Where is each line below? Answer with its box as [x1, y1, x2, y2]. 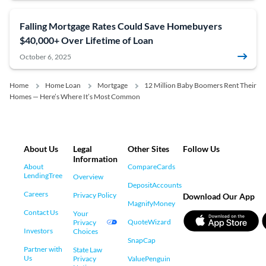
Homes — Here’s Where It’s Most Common [9, 91, 140, 101]
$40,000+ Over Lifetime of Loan [20, 34, 153, 46]
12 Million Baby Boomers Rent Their [144, 80, 256, 90]
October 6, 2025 [20, 52, 71, 61]
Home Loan [45, 80, 81, 90]
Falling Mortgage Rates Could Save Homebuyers [20, 20, 222, 31]
